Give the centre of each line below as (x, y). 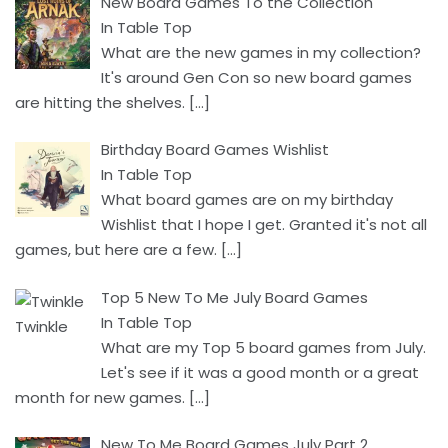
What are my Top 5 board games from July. (264, 347)
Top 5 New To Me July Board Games (235, 297)
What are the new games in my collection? (261, 52)
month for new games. (100, 397)
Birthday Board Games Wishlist (215, 150)
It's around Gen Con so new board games (257, 77)
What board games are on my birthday (247, 200)
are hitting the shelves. (100, 102)
